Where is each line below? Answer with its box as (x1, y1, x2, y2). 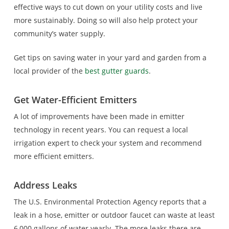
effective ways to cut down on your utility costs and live (13, 2, 202, 12)
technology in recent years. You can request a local (13, 125, 188, 134)
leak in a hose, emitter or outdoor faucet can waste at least (13, 210, 215, 220)
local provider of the (13, 66, 85, 76)
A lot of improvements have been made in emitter (13, 111, 185, 121)
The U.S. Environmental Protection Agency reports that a (13, 197, 207, 207)
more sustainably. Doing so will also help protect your (13, 15, 198, 25)
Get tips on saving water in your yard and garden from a (13, 53, 207, 62)
